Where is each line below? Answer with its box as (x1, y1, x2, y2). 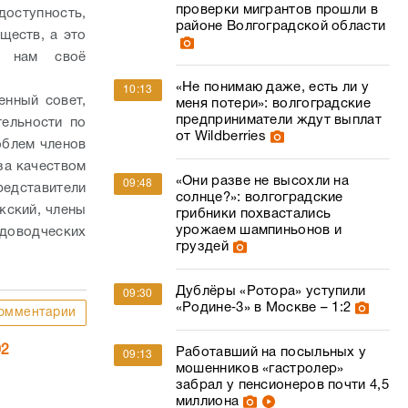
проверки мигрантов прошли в (175, 4, 378, 16)
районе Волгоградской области (175, 20, 386, 33)
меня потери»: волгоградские (175, 97, 371, 110)
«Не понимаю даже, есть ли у (175, 81, 369, 94)
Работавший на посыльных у (175, 346, 367, 359)
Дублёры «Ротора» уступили (175, 285, 366, 298)
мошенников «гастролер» (175, 362, 344, 375)
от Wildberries (175, 130, 267, 143)
